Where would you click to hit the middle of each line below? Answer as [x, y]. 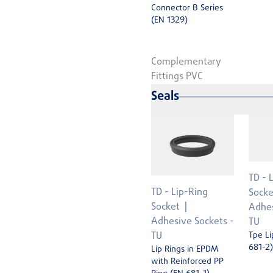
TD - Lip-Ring [179, 193]
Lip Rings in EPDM [185, 250]
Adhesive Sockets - [193, 222]
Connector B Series [187, 8]
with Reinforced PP [187, 262]
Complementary [186, 62]
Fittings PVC [177, 77]
